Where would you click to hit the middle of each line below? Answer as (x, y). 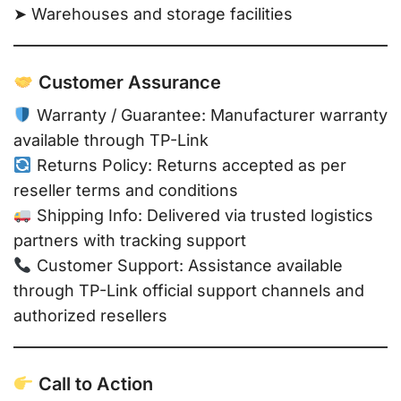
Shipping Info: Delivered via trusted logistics (202, 216)
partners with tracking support (130, 241)
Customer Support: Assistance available (187, 266)
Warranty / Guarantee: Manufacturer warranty (209, 115)
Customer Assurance (127, 83)
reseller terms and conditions (126, 191)
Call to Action (93, 384)
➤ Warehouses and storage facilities (153, 14)
